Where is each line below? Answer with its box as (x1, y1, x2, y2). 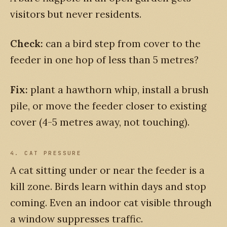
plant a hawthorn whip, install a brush (28, 83, 209, 96)
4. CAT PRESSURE (10, 149, 82, 157)
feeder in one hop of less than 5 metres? (10, 54, 199, 66)
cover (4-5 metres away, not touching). (10, 116, 190, 128)
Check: (10, 37, 43, 50)
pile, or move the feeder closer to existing (10, 99, 207, 112)
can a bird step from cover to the (43, 37, 201, 50)
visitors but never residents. (10, 8, 141, 20)
